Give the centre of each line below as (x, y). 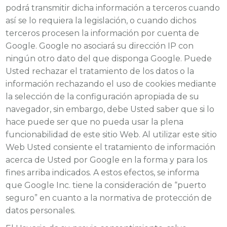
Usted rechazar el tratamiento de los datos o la (100, 71)
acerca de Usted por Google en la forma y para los (107, 160)
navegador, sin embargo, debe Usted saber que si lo (110, 109)
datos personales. (41, 211)
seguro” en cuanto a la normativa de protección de (109, 198)
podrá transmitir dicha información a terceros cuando (113, 8)
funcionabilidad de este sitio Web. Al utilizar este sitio (111, 135)
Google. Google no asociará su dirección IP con (100, 46)
